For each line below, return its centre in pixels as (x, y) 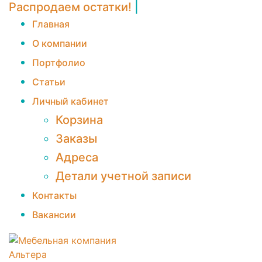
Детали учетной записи (123, 176)
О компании (60, 43)
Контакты (54, 195)
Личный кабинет (70, 101)
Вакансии (54, 215)
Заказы (76, 139)
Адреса (77, 157)
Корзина (79, 120)
